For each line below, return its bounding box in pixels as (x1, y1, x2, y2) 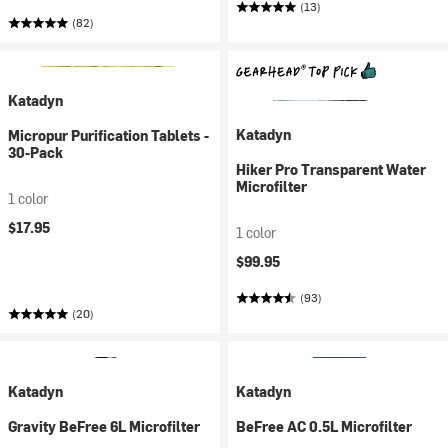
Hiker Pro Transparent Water (236, 160, 426, 179)
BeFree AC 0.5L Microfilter (236, 417, 412, 436)
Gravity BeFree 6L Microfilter (8, 417, 200, 436)
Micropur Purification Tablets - (8, 126, 209, 145)
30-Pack (8, 143, 63, 162)
